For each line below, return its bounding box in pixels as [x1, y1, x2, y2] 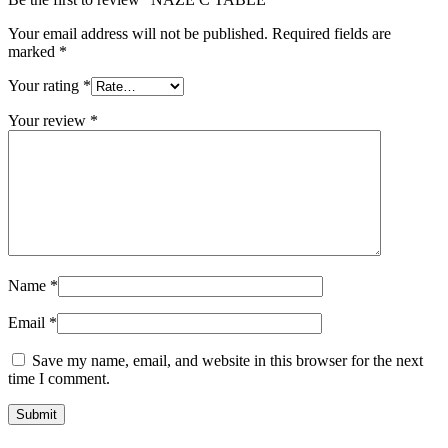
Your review [8, 112, 90, 130]
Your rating [8, 77, 83, 95]
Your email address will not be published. [8, 25, 268, 43]
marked [8, 43, 59, 61]
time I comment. [8, 370, 110, 388]
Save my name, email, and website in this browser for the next [32, 352, 423, 370]
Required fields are [272, 25, 391, 43]
